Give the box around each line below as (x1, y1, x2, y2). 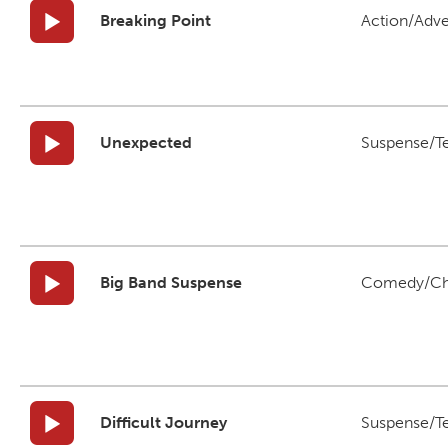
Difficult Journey (100, 413, 227, 432)
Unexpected (100, 133, 192, 152)
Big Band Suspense (100, 273, 242, 292)
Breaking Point (100, 11, 211, 30)
